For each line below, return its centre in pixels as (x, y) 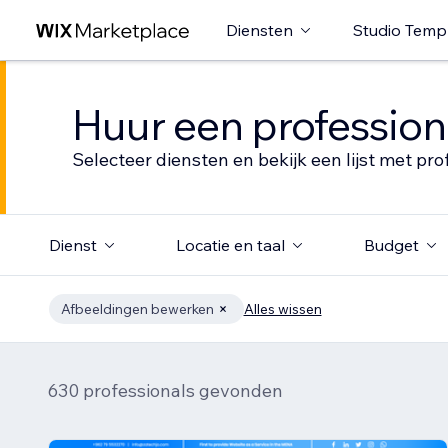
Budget (391, 245)
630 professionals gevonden (165, 390)
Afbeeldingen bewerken (137, 309)
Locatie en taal (230, 245)
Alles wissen (282, 309)
